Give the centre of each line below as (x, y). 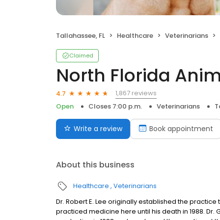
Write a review (98, 129)
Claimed (81, 55)
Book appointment (181, 129)
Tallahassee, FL (81, 36)
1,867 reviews (136, 93)
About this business (95, 165)
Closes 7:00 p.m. (115, 106)
